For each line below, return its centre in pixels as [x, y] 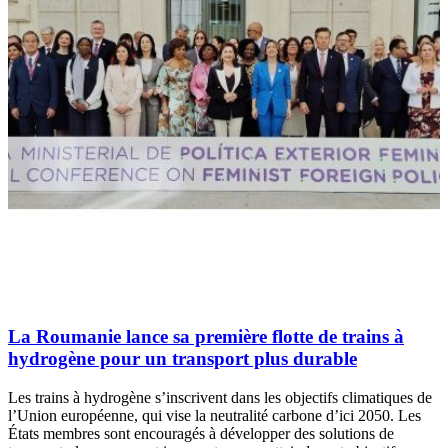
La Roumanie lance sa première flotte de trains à [206, 337]
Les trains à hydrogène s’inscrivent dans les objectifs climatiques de [220, 397]
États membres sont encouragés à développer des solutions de [201, 433]
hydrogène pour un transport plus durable [182, 359]
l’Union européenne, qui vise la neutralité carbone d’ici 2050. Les [214, 415]
